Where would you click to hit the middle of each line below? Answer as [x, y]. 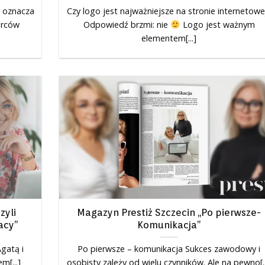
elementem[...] [169, 38]
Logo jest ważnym [217, 25]
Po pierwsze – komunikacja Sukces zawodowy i [169, 249]
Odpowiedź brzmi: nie [127, 25]
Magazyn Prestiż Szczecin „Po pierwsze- [169, 213]
